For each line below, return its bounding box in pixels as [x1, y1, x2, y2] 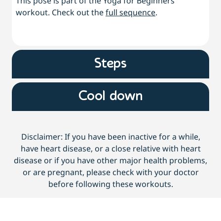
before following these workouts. [48, 179, 173, 190]
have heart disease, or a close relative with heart [20, 143, 201, 154]
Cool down [78, 90, 143, 104]
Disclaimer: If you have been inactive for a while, [21, 131, 200, 143]
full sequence [106, 7, 155, 18]
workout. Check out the [16, 7, 106, 18]
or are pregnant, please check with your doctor [22, 167, 199, 178]
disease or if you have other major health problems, [14, 155, 207, 166]
